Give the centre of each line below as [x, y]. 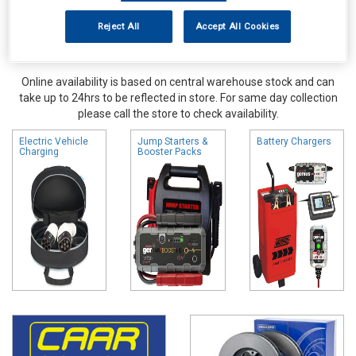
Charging [39, 151]
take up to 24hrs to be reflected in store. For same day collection [178, 97]
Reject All [118, 27]
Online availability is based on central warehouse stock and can [178, 81]
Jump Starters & [173, 141]
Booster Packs [170, 151]
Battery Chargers [294, 141]
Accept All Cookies [237, 27]
